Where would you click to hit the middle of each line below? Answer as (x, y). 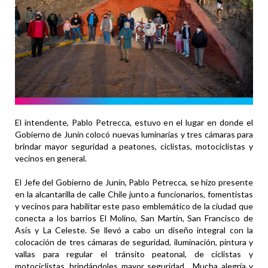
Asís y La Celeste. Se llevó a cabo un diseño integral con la (134, 230)
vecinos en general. (54, 159)
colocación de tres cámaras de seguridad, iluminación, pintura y (134, 242)
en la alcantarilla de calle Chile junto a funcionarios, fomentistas (134, 194)
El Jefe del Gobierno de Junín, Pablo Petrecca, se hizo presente (134, 182)
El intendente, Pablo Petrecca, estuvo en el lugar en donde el (134, 123)
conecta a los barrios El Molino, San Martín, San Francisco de (134, 218)
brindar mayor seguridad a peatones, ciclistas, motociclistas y (134, 147)
